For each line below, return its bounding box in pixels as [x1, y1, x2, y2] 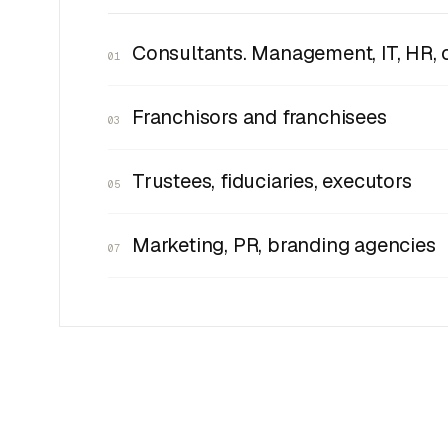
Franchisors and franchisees [132, 103, 387, 130]
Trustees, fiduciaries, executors [132, 167, 412, 194]
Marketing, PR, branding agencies [132, 231, 436, 258]
